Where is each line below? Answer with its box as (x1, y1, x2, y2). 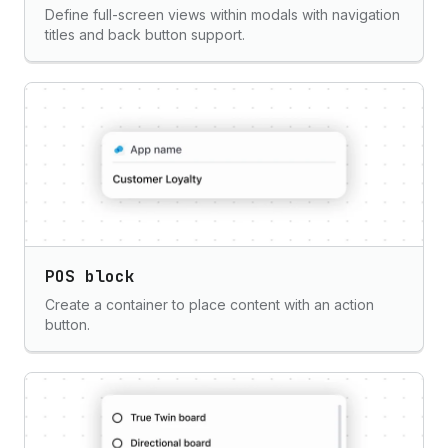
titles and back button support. (45, 26, 245, 43)
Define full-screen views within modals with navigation (45, 6, 400, 23)
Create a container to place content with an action (45, 296, 374, 313)
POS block (45, 266, 135, 287)
